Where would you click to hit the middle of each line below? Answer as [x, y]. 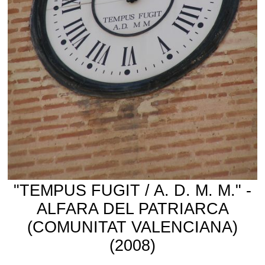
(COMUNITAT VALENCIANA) [132, 227]
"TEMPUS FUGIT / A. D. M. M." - [132, 190]
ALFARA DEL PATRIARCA [132, 209]
